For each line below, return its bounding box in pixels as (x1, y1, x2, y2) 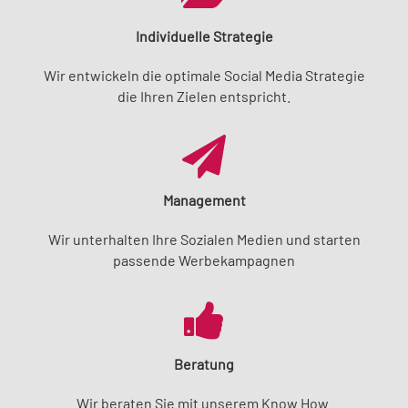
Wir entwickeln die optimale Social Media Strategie (43, 66, 365, 84)
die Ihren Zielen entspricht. (117, 87, 291, 105)
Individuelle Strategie (135, 26, 273, 45)
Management (162, 190, 246, 209)
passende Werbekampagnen (113, 250, 295, 269)
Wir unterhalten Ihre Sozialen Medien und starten (47, 229, 361, 248)
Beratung (174, 354, 234, 372)
